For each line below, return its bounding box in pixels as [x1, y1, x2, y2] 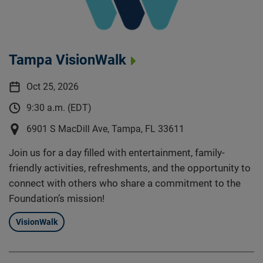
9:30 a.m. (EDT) [26, 102, 92, 114]
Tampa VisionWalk [8, 51, 126, 68]
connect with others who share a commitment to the [8, 177, 241, 189]
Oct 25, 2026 [26, 81, 79, 93]
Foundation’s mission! [8, 192, 104, 204]
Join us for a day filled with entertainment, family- [8, 146, 225, 159]
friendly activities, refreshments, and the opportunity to [8, 161, 251, 174]
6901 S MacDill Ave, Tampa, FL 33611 [26, 123, 184, 135]
